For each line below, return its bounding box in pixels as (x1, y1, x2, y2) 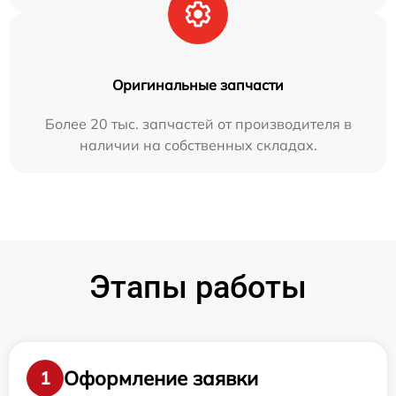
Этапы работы (89, 269, 307, 307)
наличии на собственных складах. (79, 136, 317, 155)
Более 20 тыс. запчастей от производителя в (44, 115, 352, 133)
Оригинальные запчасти (112, 76, 284, 95)
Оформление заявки (64, 365, 258, 391)
